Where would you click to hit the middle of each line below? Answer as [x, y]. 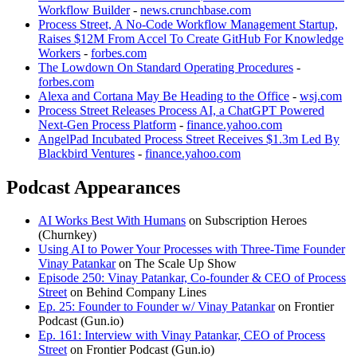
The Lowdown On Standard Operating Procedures [166, 67]
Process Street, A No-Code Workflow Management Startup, [188, 24]
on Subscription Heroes [246, 221]
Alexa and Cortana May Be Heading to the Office [164, 96]
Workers [59, 53]
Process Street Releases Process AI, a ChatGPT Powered [181, 110]
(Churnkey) [67, 235]
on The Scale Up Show [176, 264]
